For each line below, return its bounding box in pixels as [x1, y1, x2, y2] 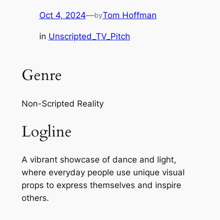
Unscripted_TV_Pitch [48, 31, 130, 42]
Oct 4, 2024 [39, 10, 86, 21]
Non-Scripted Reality [21, 98, 104, 109]
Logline [21, 121, 72, 142]
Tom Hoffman [102, 10, 157, 21]
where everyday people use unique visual [21, 167, 185, 178]
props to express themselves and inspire [21, 180, 181, 191]
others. [21, 193, 49, 203]
